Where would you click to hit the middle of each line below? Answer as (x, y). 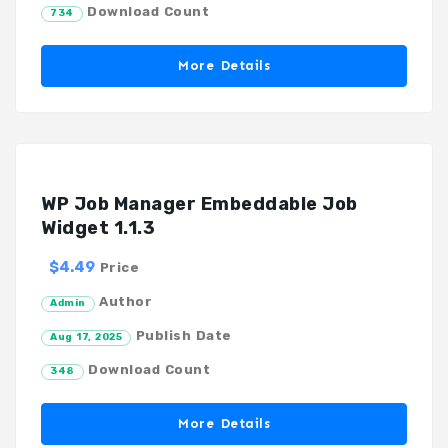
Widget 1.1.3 (98, 227)
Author (123, 301)
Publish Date (181, 335)
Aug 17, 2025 (86, 336)
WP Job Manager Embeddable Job (199, 203)
